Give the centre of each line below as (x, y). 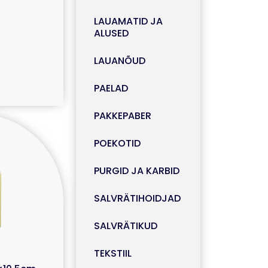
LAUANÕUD (119, 61)
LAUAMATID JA (128, 21)
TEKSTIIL (112, 253)
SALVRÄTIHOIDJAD (137, 198)
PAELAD (111, 88)
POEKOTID (117, 143)
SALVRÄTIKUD (125, 226)
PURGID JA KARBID (136, 171)
